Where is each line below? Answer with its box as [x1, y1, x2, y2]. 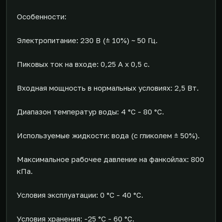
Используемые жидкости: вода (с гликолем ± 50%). [17, 131, 200, 140]
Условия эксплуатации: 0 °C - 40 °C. [17, 190, 143, 199]
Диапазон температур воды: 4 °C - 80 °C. [17, 107, 164, 116]
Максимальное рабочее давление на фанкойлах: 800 [17, 155, 204, 164]
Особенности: [17, 12, 66, 21]
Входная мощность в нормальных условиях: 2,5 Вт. [17, 83, 199, 92]
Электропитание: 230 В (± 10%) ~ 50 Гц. [17, 36, 158, 45]
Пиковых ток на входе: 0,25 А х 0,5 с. [17, 59, 150, 68]
